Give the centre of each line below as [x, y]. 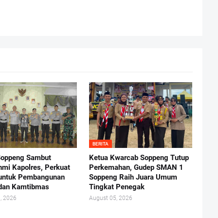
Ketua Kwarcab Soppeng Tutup [139, 158]
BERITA [100, 144]
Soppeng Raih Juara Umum [133, 177]
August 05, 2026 [110, 198]
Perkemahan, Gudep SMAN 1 [136, 168]
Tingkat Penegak [117, 187]
